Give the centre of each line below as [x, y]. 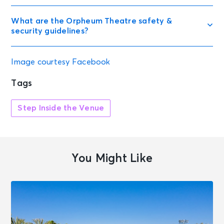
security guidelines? [50, 31]
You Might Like [112, 159]
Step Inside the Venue [61, 108]
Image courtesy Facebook [61, 62]
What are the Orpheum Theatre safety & [91, 21]
